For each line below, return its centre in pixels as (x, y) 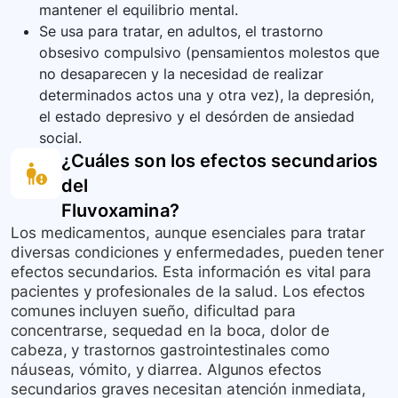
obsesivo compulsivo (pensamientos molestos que (209, 53)
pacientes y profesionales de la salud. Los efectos (188, 292)
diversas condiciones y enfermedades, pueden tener (198, 253)
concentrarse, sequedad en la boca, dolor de (170, 331)
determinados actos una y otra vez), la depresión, (207, 96)
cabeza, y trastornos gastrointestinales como (170, 350)
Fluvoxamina (115, 211)
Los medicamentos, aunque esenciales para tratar (188, 233)
